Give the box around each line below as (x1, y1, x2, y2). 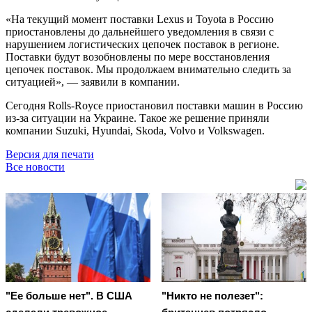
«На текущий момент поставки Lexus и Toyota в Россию (6, 13, 274, 25)
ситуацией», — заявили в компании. (6, 75, 180, 88)
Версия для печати (6, 148, 94, 160)
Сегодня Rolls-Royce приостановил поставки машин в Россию (6, 99, 303, 111)
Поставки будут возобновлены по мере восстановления (6, 50, 270, 63)
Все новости (6, 160, 65, 173)
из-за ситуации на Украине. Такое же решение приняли (6, 111, 270, 124)
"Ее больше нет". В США (6, 290, 132, 302)
